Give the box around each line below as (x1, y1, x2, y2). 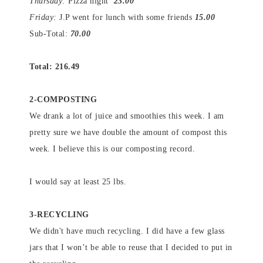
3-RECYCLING (29, 210, 89, 219)
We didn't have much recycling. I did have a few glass (29, 227, 225, 235)
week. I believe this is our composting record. (29, 144, 195, 153)
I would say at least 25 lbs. (29, 177, 126, 186)
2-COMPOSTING (29, 95, 97, 104)
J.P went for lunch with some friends (56, 13, 195, 22)
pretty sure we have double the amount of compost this (29, 128, 227, 137)
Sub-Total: (29, 29, 70, 38)
